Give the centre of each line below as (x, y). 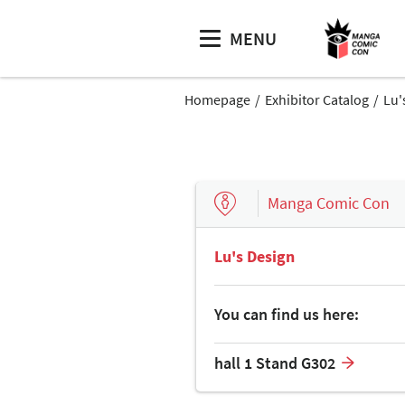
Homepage (217, 99)
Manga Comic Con (329, 203)
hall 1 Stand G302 (275, 363)
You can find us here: (287, 314)
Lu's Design (254, 256)
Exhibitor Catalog (317, 99)
